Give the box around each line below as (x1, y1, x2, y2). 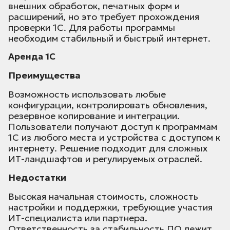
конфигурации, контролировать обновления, (8, 99, 207, 111)
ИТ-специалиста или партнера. (8, 212, 147, 224)
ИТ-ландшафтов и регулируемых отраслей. (8, 153, 202, 165)
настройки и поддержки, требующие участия (8, 201, 213, 214)
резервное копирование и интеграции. (8, 110, 180, 122)
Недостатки (8, 171, 66, 184)
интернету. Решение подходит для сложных (8, 142, 207, 155)
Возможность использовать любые (8, 88, 166, 101)
